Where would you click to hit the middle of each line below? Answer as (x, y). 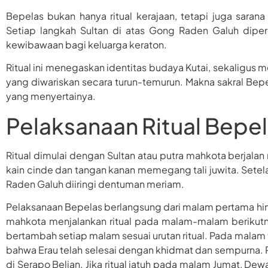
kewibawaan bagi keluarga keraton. (86, 44)
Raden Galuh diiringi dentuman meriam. (95, 184)
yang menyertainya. (51, 96)
